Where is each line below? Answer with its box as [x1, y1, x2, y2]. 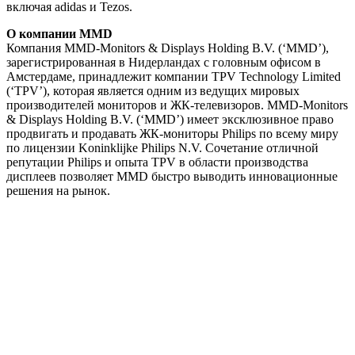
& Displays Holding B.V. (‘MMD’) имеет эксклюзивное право [6, 112, 334, 126]
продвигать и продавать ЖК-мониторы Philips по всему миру [6, 126, 338, 140]
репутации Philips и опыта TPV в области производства [6, 155, 308, 169]
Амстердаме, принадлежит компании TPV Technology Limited [6, 69, 341, 83]
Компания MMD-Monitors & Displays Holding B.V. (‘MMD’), [6, 40, 329, 55]
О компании [6, 26, 79, 40]
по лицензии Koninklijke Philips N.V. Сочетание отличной [6, 140, 319, 155]
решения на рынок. [6, 183, 110, 197]
